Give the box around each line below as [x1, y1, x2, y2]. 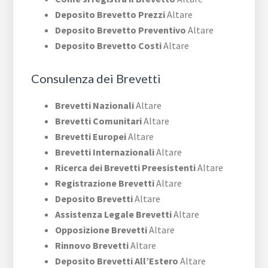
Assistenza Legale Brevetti [55, 208, 172, 221]
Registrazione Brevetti [55, 177, 155, 190]
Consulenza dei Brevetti [31, 71, 162, 86]
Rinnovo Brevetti [55, 239, 129, 252]
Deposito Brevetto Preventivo [55, 24, 187, 36]
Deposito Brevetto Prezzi [55, 8, 166, 21]
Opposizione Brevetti [55, 224, 148, 236]
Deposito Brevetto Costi [55, 39, 162, 52]
